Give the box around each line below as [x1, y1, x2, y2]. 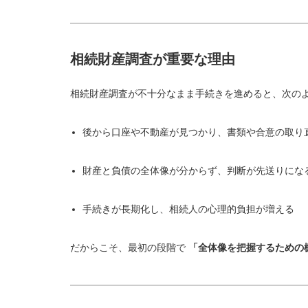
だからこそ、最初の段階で [70, 242, 188, 253]
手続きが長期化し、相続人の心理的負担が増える [82, 203, 295, 214]
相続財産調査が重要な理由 [70, 52, 235, 67]
